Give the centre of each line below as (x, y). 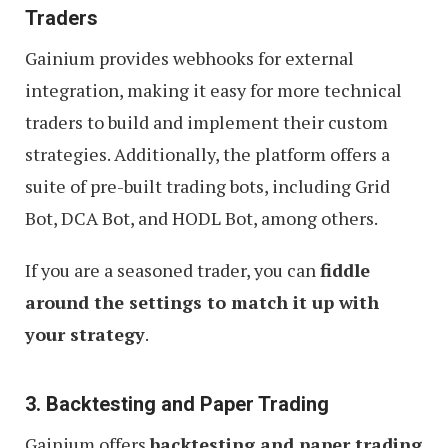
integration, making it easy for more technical (213, 90)
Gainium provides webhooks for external (189, 58)
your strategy (85, 334)
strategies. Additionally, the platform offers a (207, 154)
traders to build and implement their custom (206, 122)
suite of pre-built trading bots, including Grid (207, 186)
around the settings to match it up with (202, 302)
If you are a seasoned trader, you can (172, 270)
